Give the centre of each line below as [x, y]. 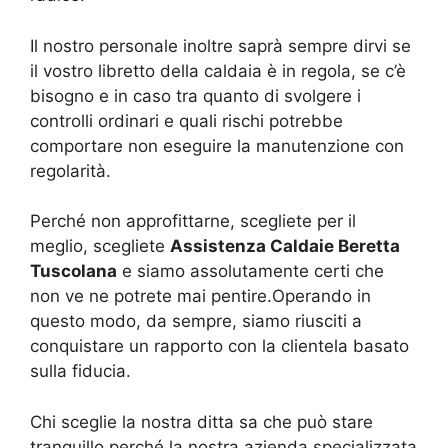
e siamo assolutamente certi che [250, 271]
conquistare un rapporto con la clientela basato [219, 346]
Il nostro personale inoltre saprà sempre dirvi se [220, 45]
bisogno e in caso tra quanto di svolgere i [195, 95]
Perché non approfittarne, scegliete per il [193, 221]
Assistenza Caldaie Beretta [285, 246]
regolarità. [70, 170]
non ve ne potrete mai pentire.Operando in [200, 296]
